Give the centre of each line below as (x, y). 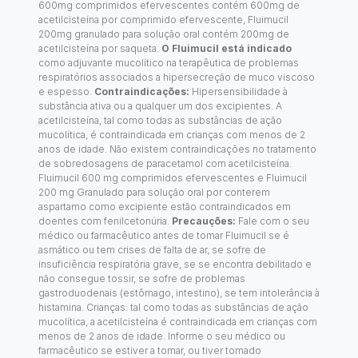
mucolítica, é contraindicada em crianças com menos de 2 (172, 134)
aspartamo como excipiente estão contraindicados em (165, 206)
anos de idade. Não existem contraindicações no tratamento (177, 149)
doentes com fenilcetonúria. (105, 221)
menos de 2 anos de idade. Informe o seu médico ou (162, 336)
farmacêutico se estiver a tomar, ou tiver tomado (150, 350)
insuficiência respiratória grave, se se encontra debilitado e (175, 264)
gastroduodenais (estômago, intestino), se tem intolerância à (179, 292)
